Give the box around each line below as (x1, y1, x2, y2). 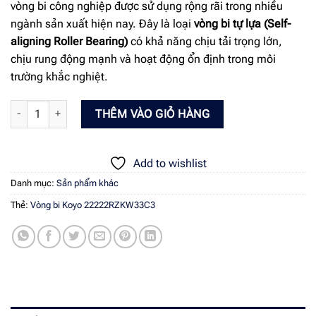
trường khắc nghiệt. (11, 70, 108, 84)
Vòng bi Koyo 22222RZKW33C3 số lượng (10, 101, 187, 114)
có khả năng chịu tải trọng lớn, (128, 35, 282, 49)
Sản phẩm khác (56, 177, 119, 188)
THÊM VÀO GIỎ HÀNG (95, 107, 210, 121)
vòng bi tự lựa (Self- (194, 17, 291, 31)
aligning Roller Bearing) (11, 35, 128, 49)
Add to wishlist (133, 156, 207, 170)
